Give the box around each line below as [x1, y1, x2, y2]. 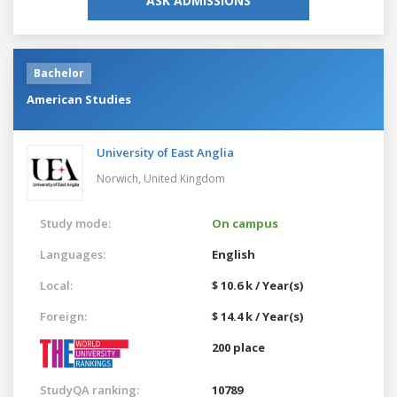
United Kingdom [144, 170, 225, 186]
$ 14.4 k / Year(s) [212, 307, 303, 324]
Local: [40, 276, 73, 293]
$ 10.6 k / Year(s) [212, 276, 303, 293]
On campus [212, 214, 278, 231]
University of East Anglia [97, 144, 234, 160]
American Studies [27, 90, 131, 107]
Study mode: [40, 214, 111, 231]
